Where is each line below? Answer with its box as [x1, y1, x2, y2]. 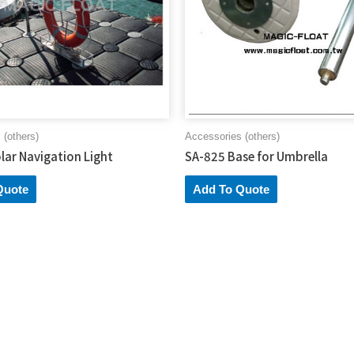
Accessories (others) [185, 130, 280, 143]
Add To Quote [193, 182, 269, 196]
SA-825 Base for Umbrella [185, 147, 328, 164]
